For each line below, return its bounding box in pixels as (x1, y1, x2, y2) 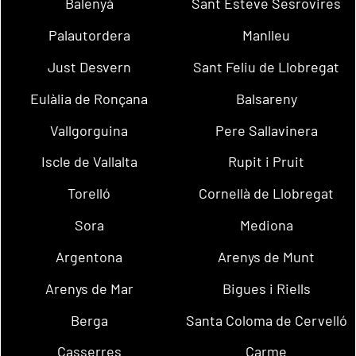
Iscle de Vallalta (41, 153, 137, 171)
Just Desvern (47, 58, 131, 76)
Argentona (56, 247, 123, 265)
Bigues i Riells (222, 279, 311, 297)
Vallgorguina (50, 121, 129, 139)
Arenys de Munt (218, 247, 315, 265)
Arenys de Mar (44, 279, 133, 297)
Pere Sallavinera (215, 121, 318, 139)
